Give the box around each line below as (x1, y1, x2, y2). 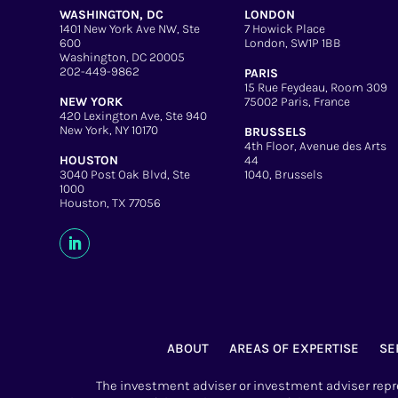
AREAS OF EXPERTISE (228, 339, 359, 356)
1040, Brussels (243, 167, 322, 183)
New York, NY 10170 (60, 122, 159, 138)
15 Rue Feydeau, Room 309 (243, 79, 387, 95)
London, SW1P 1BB (243, 35, 341, 51)
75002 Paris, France (243, 93, 350, 109)
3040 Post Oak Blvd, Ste (60, 167, 191, 183)
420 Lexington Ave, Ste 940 (60, 107, 208, 123)
